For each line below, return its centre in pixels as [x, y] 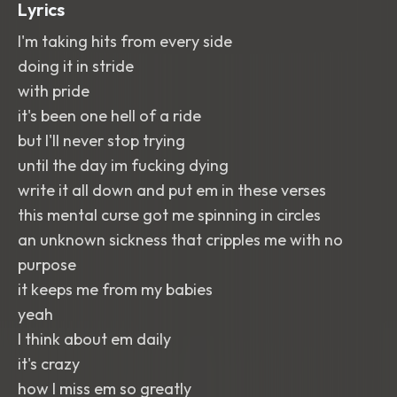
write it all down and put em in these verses [172, 190]
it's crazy [49, 364]
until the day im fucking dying [123, 165]
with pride [54, 91]
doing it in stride [76, 66]
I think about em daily [94, 339]
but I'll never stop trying [101, 140]
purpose [47, 265]
